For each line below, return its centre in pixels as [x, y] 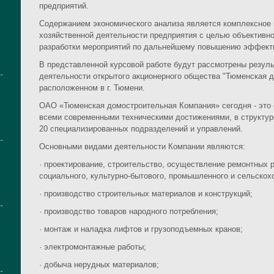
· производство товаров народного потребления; [129, 212]
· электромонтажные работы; [93, 247]
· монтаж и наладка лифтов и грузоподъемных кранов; [141, 229]
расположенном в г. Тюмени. [92, 88]
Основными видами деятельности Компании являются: [142, 147]
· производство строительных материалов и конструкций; [146, 194]
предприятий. [64, 6]
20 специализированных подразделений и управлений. [141, 129]
